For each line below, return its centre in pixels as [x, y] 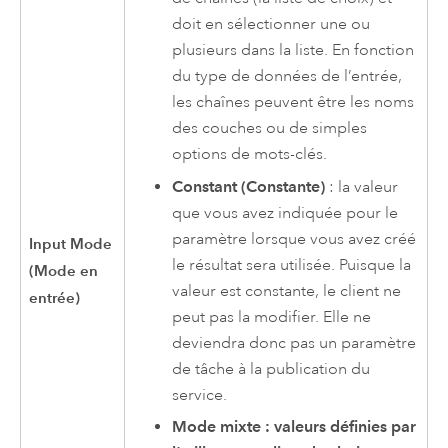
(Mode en [64, 271]
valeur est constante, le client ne [287, 290]
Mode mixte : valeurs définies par [294, 427]
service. [200, 394]
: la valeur [362, 186]
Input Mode [71, 244]
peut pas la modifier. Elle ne [272, 316]
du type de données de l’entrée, [287, 76]
